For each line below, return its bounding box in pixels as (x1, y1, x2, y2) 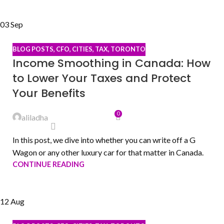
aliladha (21, 112, 48, 122)
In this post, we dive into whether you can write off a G (12, 134, 195, 144)
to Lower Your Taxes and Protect (12, 70, 191, 86)
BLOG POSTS (12, 45, 53, 53)
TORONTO (110, 45, 145, 53)
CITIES (72, 45, 92, 53)
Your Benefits (12, 85, 85, 101)
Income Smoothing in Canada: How (12, 55, 210, 71)
